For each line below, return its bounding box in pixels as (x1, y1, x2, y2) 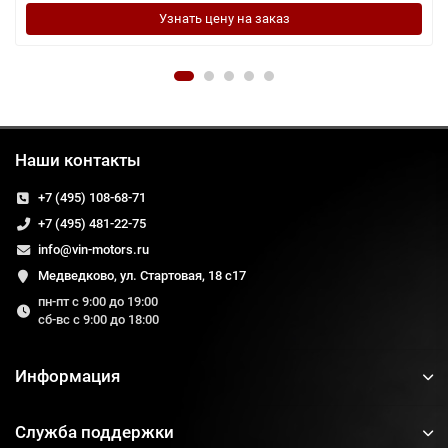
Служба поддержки (15, 422, 174, 442)
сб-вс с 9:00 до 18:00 (37, 312, 159, 327)
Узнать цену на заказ (158, 11, 290, 27)
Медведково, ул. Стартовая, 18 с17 (37, 268, 246, 283)
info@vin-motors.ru (37, 242, 149, 257)
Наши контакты (15, 150, 141, 170)
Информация (15, 366, 120, 386)
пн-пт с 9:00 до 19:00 (37, 294, 158, 309)
